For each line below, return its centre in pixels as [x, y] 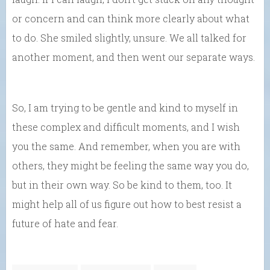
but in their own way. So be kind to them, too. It [122, 185]
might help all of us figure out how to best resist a [127, 204]
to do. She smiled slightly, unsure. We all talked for [129, 38]
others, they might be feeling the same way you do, [130, 166]
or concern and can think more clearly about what [131, 19]
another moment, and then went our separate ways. [133, 57]
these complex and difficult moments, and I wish [126, 127]
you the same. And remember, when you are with [126, 146]
